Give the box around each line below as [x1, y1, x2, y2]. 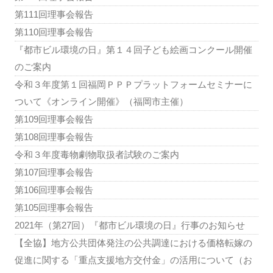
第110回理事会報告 [15, 27, 93, 37]
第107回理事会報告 [15, 167, 93, 177]
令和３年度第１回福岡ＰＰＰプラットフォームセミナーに [15, 79, 252, 90]
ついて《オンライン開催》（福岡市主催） [15, 96, 188, 107]
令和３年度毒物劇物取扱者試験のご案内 [15, 149, 179, 160]
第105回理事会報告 [15, 202, 93, 213]
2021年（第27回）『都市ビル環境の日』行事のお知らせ [15, 220, 245, 230]
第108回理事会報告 [15, 132, 93, 142]
